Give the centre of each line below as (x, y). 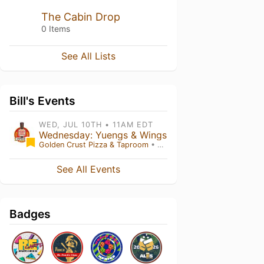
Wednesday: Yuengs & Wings (103, 135)
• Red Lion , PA (153, 145)
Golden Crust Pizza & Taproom (94, 145)
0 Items (56, 29)
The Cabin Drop (81, 17)
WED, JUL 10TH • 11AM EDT (96, 125)
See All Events (88, 169)
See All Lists (88, 56)
